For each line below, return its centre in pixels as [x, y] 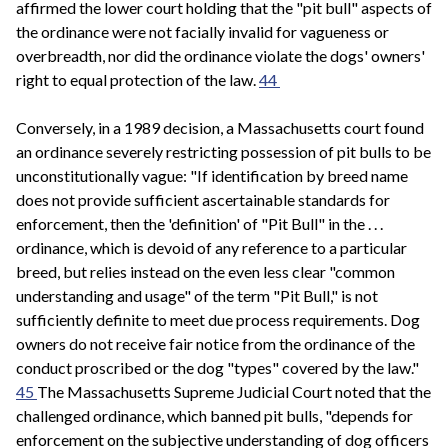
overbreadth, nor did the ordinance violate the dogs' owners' [220, 56]
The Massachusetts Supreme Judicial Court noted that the [234, 392]
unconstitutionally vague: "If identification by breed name [212, 176]
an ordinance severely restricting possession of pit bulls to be [223, 152]
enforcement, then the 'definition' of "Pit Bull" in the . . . [199, 224]
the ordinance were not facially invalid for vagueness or [202, 32]
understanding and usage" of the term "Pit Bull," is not [197, 296]
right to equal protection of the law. [137, 80]
